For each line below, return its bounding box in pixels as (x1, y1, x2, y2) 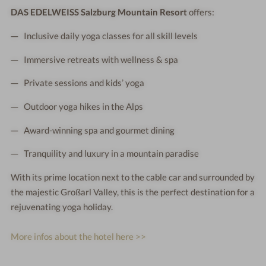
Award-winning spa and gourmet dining (24, 124, 175, 135)
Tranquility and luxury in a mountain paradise (24, 148, 199, 159)
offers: (187, 7, 215, 18)
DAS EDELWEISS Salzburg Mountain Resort (11, 7, 188, 18)
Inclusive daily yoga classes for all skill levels (24, 30, 198, 41)
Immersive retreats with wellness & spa (24, 53, 179, 65)
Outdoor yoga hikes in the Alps (24, 100, 144, 112)
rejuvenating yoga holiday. (11, 201, 113, 213)
